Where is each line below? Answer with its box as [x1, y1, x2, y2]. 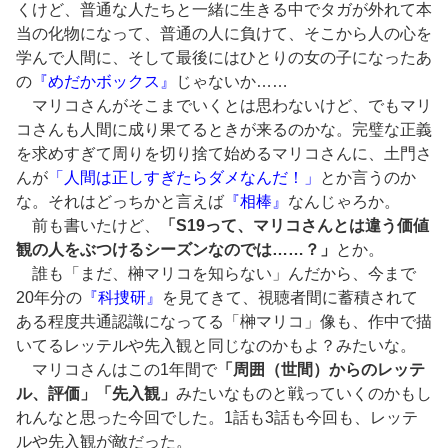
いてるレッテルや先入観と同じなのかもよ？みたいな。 [16, 337, 416, 355]
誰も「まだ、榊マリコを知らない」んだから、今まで [16, 265, 416, 283]
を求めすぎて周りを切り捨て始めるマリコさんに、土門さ [16, 145, 432, 163]
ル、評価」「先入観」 [16, 385, 176, 403]
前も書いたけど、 [16, 217, 160, 235]
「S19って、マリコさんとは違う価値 [160, 217, 429, 235]
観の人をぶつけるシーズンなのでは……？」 [16, 241, 336, 259]
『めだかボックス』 [32, 73, 176, 91]
